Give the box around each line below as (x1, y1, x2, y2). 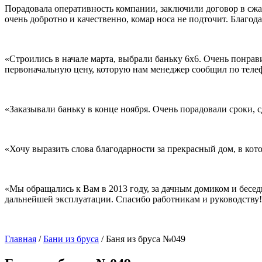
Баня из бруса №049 (106, 234, 185, 244)
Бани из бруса (43, 234, 99, 244)
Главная (5, 234, 36, 244)
